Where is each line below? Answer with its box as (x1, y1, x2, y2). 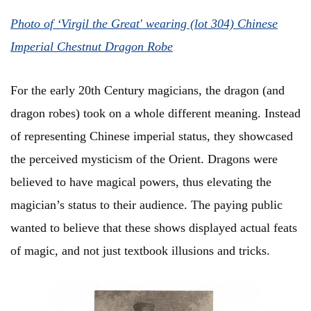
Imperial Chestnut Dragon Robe (10, 40, 173, 54)
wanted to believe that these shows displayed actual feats (10, 221, 297, 235)
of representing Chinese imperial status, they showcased (10, 129, 293, 144)
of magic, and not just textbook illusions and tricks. (10, 244, 274, 258)
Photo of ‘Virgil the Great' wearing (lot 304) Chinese (10, 17, 278, 31)
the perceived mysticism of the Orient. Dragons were (10, 152, 278, 167)
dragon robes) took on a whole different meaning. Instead (10, 106, 301, 121)
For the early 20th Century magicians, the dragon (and (10, 83, 285, 98)
